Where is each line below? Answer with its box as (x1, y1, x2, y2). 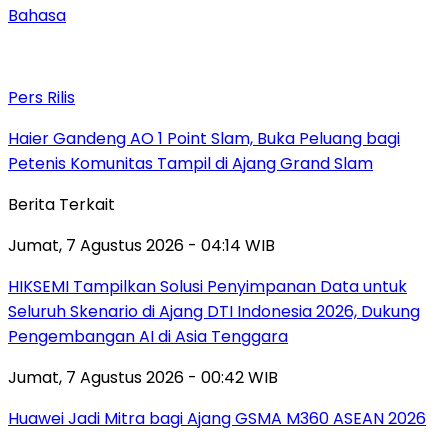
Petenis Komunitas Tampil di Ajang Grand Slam (8, 151, 373, 175)
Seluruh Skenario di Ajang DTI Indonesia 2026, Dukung (8, 299, 420, 323)
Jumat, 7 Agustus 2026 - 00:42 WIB (8, 365, 278, 389)
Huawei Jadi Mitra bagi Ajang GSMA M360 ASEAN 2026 (8, 406, 426, 430)
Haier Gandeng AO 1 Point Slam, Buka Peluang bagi (8, 126, 400, 150)
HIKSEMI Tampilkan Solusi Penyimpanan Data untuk (8, 274, 407, 298)
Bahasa (8, 3, 66, 27)
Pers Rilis (8, 85, 75, 109)
